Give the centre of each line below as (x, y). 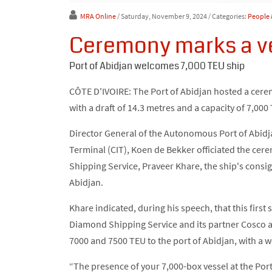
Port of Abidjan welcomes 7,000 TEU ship (157, 66)
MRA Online (98, 16)
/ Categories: (228, 16)
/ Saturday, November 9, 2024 (162, 16)
